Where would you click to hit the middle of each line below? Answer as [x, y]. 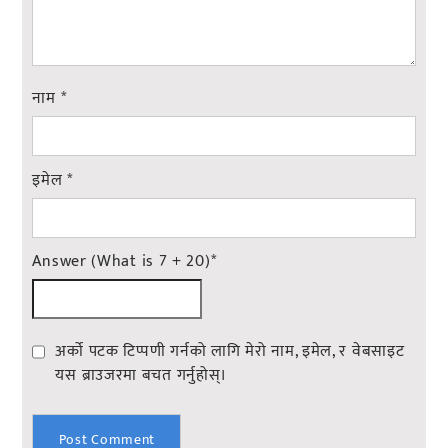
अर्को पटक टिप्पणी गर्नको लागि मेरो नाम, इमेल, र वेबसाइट [230, 352]
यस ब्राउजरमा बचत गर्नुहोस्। [141, 376]
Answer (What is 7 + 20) [121, 262]
